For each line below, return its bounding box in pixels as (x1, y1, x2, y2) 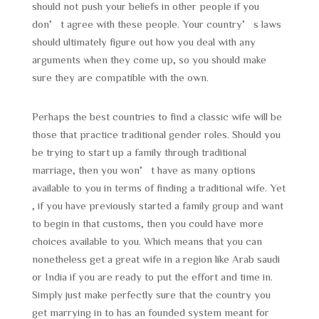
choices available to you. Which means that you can (31, 236, 262, 246)
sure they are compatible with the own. (31, 72, 209, 83)
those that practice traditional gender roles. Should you (31, 129, 281, 140)
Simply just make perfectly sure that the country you (31, 289, 271, 300)
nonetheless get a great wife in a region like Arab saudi (31, 253, 280, 264)
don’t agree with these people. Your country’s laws (31, 19, 281, 29)
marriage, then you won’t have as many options (31, 164, 256, 175)
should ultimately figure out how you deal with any (31, 36, 256, 47)
